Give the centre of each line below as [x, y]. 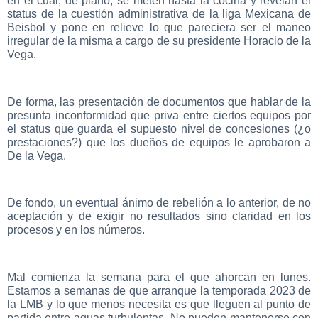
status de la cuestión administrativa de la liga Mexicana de [159, 13]
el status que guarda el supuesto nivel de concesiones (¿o [159, 128]
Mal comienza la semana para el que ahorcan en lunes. [159, 278]
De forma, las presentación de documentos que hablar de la [159, 102]
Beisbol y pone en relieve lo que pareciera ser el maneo [159, 27]
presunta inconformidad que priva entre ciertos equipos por [159, 115]
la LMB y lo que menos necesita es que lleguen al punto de [159, 305]
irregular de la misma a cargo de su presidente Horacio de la [159, 40]
